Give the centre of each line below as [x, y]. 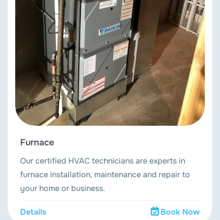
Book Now [180, 212]
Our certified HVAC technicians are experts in [103, 161]
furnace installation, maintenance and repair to [105, 175]
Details [33, 212]
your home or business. [63, 189]
